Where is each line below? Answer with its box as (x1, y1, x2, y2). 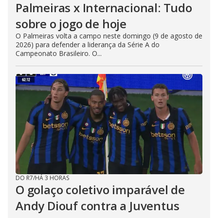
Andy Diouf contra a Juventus (16, 198, 180, 214)
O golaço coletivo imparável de (16, 182, 185, 198)
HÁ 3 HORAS (35, 174, 69, 182)
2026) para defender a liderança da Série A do (16, 40, 160, 50)
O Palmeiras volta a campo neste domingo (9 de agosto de (16, 31, 202, 41)
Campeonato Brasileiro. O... (16, 49, 102, 58)
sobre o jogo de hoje (16, 16, 127, 32)
